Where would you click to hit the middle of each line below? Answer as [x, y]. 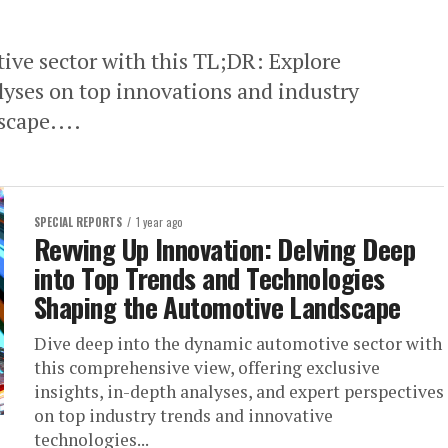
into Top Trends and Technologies [209, 278]
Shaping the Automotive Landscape [217, 307]
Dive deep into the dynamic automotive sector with [238, 343]
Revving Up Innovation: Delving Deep [224, 249]
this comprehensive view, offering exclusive [207, 367]
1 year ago [159, 222]
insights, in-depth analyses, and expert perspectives [239, 391]
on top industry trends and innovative [183, 415]
